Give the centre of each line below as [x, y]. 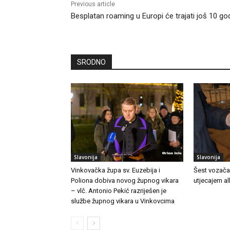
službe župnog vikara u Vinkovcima [123, 201]
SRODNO [91, 62]
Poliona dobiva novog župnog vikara [125, 180]
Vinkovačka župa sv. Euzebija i [116, 170]
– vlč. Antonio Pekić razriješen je [119, 190]
